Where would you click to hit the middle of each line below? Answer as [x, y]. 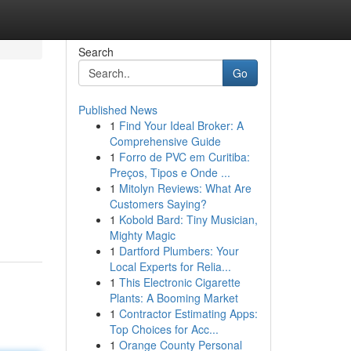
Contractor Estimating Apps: [188, 313]
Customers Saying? [158, 204]
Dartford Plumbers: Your [179, 251]
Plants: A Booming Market [174, 298]
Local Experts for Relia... [170, 266]
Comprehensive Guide [165, 141]
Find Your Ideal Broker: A [181, 125]
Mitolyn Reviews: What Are [185, 188]
